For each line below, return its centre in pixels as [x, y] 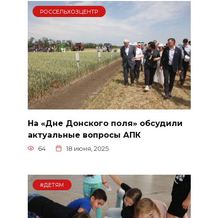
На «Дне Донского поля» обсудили [105, 123]
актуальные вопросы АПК [84, 135]
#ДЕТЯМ [52, 185]
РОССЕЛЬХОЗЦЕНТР [69, 11]
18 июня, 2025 [87, 148]
